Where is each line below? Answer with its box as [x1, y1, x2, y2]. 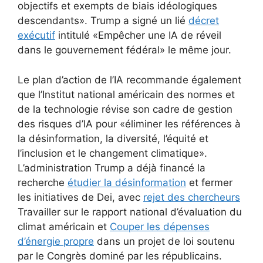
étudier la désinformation [68, 176, 186, 188]
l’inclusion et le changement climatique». [18, 147, 207, 159]
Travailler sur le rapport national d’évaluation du [18, 205, 242, 218]
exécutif [18, 29, 55, 42]
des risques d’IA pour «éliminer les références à [18, 117, 241, 130]
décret [188, 15, 219, 27]
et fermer [186, 176, 232, 188]
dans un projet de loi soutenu [94, 235, 235, 247]
